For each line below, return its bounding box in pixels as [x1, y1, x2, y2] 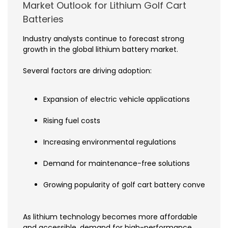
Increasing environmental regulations [43, 136, 176, 147]
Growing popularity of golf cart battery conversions [43, 179, 225, 190]
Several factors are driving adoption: [23, 65, 152, 76]
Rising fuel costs [43, 115, 100, 126]
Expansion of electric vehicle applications [43, 94, 190, 104]
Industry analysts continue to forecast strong [23, 33, 184, 44]
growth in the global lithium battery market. [23, 44, 178, 54]
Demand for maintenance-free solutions [43, 158, 190, 168]
